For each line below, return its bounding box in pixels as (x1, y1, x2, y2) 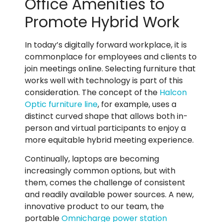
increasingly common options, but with (25, 165, 175, 176)
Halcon (160, 86, 187, 98)
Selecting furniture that (105, 62, 196, 74)
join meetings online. (25, 62, 105, 74)
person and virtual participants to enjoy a (25, 122, 186, 134)
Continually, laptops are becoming (25, 153, 159, 165)
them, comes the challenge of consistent (25, 177, 185, 188)
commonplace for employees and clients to (25, 51, 197, 62)
